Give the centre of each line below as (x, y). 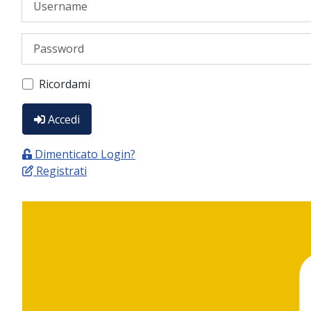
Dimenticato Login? (85, 154)
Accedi (64, 119)
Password (47, 41)
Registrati (61, 171)
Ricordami (65, 84)
